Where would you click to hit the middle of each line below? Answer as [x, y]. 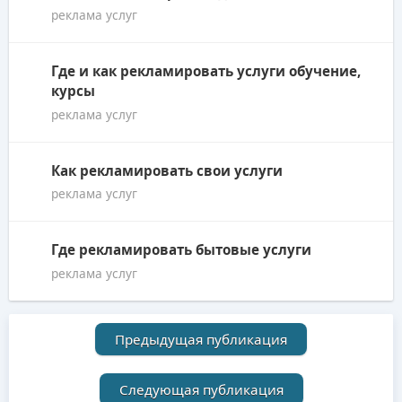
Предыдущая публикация [201, 339]
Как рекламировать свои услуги [167, 170]
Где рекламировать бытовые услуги [181, 250]
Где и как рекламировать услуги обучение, [206, 71]
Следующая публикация [201, 389]
